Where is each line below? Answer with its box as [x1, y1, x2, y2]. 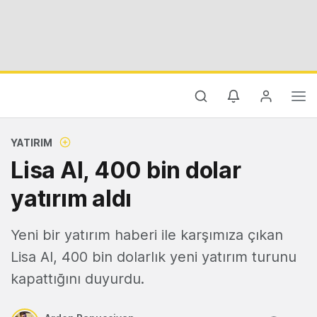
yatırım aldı [11, 185, 132, 212]
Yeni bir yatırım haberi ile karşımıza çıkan [11, 226, 283, 243]
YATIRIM [11, 137, 52, 149]
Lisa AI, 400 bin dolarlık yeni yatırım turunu [11, 248, 296, 265]
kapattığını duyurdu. [11, 270, 144, 287]
